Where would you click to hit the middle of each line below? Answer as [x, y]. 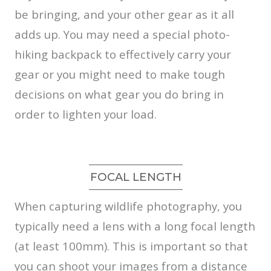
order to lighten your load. [86, 114]
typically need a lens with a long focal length [135, 226]
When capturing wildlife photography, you [128, 206]
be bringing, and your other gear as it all [124, 14]
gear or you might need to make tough [120, 74]
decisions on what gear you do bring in [119, 94]
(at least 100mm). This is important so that [131, 246]
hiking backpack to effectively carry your [123, 54]
